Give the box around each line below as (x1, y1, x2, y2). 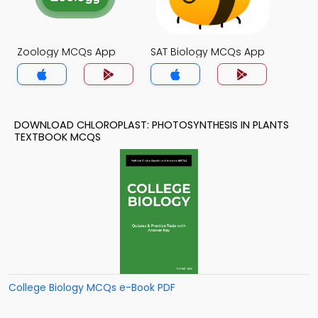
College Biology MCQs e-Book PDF (9, 280, 175, 295)
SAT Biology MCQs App (150, 45, 265, 59)
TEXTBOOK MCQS (14, 130, 101, 144)
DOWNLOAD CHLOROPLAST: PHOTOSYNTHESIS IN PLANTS (14, 118, 289, 132)
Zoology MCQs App (17, 45, 116, 59)
